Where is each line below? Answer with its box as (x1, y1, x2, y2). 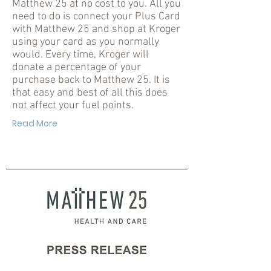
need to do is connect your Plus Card (12, 10, 180, 23)
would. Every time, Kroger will (12, 48, 149, 61)
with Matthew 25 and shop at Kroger (12, 23, 180, 36)
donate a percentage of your (12, 61, 141, 74)
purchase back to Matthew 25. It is (12, 74, 170, 87)
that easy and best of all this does (12, 87, 168, 99)
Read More (12, 117, 57, 129)
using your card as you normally (12, 36, 159, 48)
